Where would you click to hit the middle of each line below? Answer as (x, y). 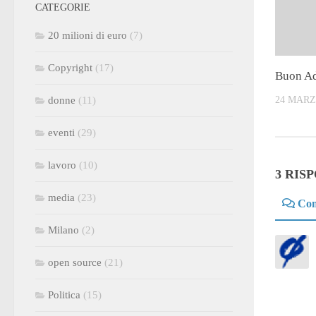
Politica (64, 294)
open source (75, 262)
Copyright (70, 67)
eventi (61, 132)
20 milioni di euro (87, 35)
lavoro (62, 165)
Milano (63, 230)
